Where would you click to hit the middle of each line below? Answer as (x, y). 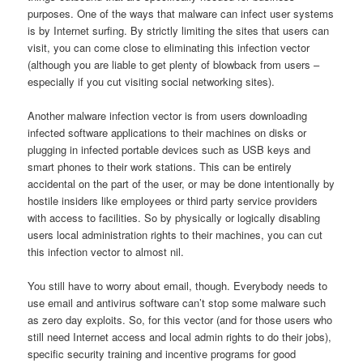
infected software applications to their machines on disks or (167, 133)
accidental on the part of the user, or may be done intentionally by (181, 184)
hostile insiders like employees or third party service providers (173, 201)
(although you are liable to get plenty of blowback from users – (174, 65)
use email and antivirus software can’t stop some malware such (177, 303)
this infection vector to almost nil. (106, 252)
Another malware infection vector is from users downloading (168, 116)
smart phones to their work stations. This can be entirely (160, 167)
